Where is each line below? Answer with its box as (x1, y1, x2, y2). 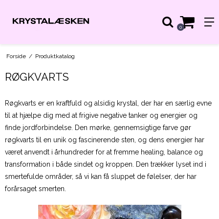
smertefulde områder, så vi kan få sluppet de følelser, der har (5, 173, 197, 181)
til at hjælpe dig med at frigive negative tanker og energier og (5, 111, 197, 120)
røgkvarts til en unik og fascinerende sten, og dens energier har (5, 136, 204, 144)
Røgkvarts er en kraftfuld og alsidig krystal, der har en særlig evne (5, 99, 212, 108)
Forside (6, 52, 26, 60)
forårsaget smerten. (5, 185, 66, 193)
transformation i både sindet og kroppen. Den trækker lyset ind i (5, 160, 206, 169)
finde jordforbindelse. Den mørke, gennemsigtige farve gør (5, 124, 191, 132)
